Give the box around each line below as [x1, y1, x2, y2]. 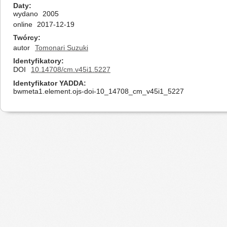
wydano [13, 10, 38, 18]
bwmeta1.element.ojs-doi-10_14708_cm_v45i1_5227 [13, 87, 184, 95]
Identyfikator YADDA [13, 79, 84, 87]
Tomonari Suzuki [35, 44, 88, 52]
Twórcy [13, 33, 38, 42]
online [13, 20, 32, 28]
